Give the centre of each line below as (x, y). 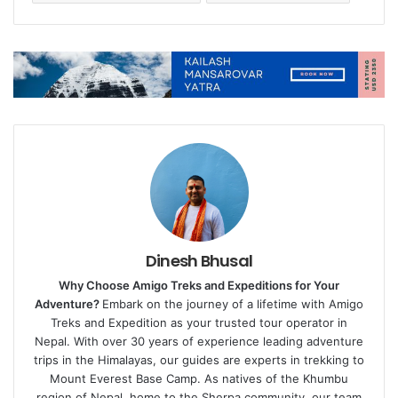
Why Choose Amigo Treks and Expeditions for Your (199, 285)
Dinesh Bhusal (199, 260)
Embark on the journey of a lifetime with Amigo (233, 303)
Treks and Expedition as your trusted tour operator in (199, 322)
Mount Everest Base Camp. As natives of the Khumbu (199, 378)
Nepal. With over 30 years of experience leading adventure (199, 341)
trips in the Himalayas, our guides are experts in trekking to (199, 359)
